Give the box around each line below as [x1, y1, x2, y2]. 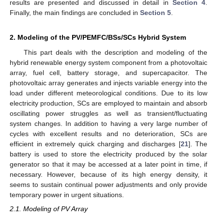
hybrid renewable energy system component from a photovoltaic [10, 59, 207, 67]
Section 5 [140, 9, 171, 17]
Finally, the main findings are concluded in [10, 9, 140, 17]
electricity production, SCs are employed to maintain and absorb [10, 99, 207, 108]
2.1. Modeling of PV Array [10, 204, 88, 213]
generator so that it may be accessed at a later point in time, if [10, 160, 207, 169]
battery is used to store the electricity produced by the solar [10, 150, 207, 158]
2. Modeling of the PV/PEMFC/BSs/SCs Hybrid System [10, 33, 186, 42]
